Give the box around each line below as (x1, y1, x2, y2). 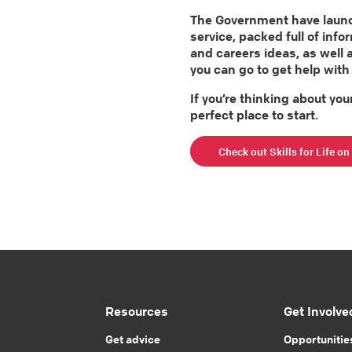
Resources (105, 303, 169, 319)
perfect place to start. (189, 106, 318, 123)
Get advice (105, 332, 161, 346)
